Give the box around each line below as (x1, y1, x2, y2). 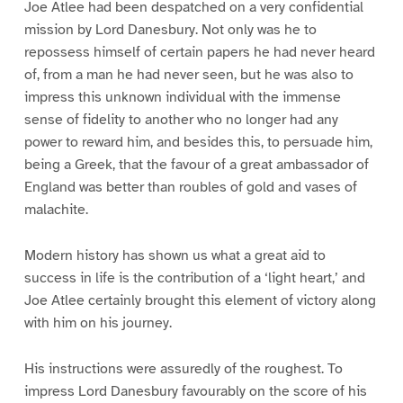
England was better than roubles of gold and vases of (23, 177, 357, 196)
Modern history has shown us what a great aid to (23, 246, 326, 264)
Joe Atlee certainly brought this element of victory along (23, 291, 376, 309)
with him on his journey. (23, 313, 172, 332)
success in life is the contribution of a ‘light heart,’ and (23, 268, 365, 287)
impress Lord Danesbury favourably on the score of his (23, 381, 367, 400)
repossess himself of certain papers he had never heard (23, 42, 375, 61)
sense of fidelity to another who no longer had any (23, 110, 338, 129)
